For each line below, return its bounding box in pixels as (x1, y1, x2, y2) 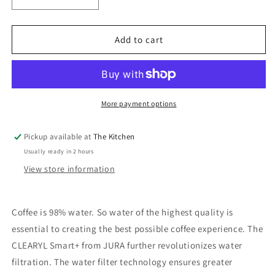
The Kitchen (93, 131, 135, 142)
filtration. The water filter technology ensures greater (12, 256, 233, 268)
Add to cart (114, 33, 163, 45)
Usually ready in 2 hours (24, 147, 94, 156)
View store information (24, 163, 115, 175)
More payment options (101, 99, 177, 109)
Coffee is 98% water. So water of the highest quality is (12, 206, 234, 219)
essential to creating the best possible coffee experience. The (12, 223, 263, 235)
